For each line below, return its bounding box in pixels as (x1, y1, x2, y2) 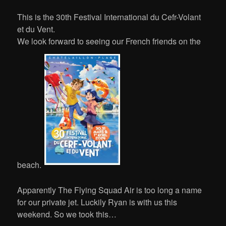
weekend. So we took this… (17, 208, 117, 220)
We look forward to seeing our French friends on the (17, 35, 201, 47)
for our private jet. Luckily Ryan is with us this (17, 196, 178, 208)
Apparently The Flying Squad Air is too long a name (17, 184, 202, 196)
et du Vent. (17, 23, 55, 35)
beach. (17, 159, 42, 171)
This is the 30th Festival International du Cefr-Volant (17, 11, 201, 23)
